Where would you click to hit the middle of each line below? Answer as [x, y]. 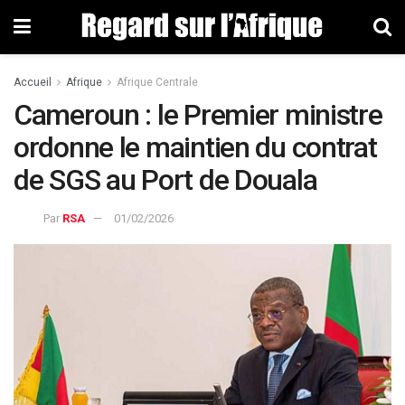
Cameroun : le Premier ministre [198, 115]
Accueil [33, 82]
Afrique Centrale [157, 82]
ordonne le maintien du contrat [195, 147]
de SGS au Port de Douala [165, 180]
